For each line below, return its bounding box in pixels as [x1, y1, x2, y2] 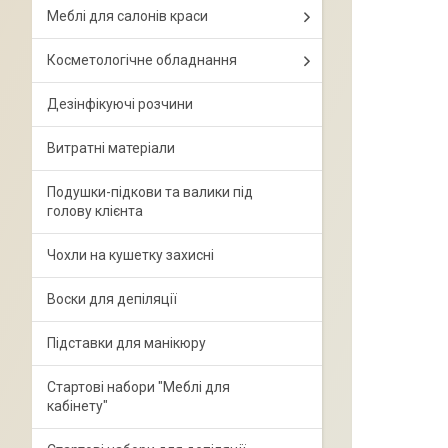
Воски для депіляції [47, 291, 177, 307]
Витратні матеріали [47, 140, 175, 156]
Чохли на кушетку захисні [47, 247, 214, 263]
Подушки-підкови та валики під [47, 184, 253, 200]
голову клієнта [47, 203, 143, 219]
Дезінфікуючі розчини [47, 96, 193, 112]
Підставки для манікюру [47, 335, 206, 351]
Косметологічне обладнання [47, 52, 237, 68]
